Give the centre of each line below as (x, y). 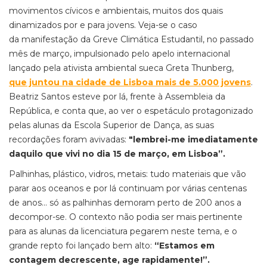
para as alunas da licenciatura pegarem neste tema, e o (123, 231)
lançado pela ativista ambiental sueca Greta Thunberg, (121, 68)
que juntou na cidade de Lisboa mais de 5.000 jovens (130, 82)
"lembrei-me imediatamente (193, 139)
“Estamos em (184, 246)
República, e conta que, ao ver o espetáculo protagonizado (131, 111)
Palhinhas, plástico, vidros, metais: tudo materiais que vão (128, 174)
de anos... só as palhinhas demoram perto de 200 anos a (125, 203)
